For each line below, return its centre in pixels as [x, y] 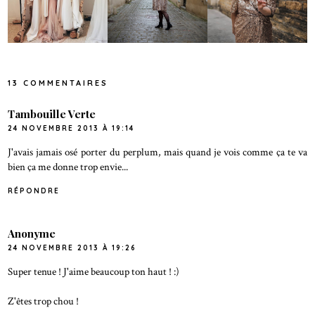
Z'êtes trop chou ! [44, 301]
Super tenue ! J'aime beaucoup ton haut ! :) [94, 272]
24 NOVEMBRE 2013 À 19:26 [72, 248]
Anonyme [32, 234]
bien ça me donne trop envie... [68, 166]
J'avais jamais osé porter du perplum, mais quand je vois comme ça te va [157, 152]
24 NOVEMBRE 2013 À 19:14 [71, 128]
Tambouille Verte [52, 114]
